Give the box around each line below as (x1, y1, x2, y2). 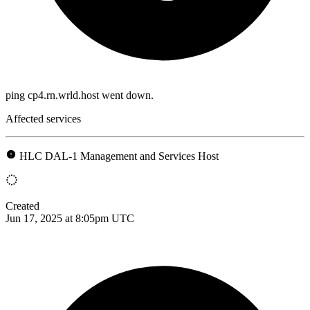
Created (6, 199, 39, 212)
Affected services (6, 112, 81, 125)
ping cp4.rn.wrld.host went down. (6, 89, 154, 101)
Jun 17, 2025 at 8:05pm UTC (6, 212, 134, 224)
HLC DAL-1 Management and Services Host (19, 149, 219, 162)
